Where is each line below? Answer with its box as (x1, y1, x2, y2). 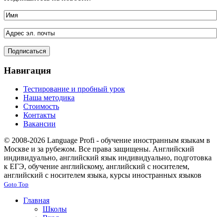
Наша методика (23, 93, 75, 102)
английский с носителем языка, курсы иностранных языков (4, 171, 201, 180)
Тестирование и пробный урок (23, 85, 125, 93)
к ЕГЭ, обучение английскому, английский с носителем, (4, 162, 189, 171)
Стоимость (23, 102, 59, 111)
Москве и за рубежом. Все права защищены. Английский (4, 145, 194, 154)
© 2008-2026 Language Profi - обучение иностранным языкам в (4, 136, 210, 145)
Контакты (23, 111, 56, 120)
